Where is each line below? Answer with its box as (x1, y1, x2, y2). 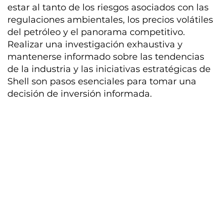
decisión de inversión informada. (7, 88, 152, 99)
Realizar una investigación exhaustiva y (7, 38, 183, 50)
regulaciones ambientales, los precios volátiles (7, 14, 214, 25)
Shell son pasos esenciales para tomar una (7, 75, 197, 87)
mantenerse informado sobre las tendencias (7, 51, 205, 62)
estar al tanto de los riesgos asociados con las (7, 1, 209, 13)
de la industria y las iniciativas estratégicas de (7, 63, 211, 74)
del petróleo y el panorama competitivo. (7, 26, 185, 37)
